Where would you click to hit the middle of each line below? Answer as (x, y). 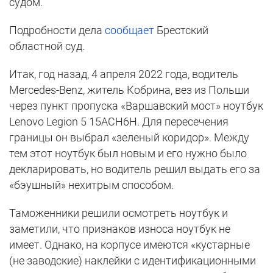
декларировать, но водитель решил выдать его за (135, 169)
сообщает (129, 30)
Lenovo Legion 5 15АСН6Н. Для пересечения (119, 122)
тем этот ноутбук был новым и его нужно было (128, 154)
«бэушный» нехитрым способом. (91, 185)
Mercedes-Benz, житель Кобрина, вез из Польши (129, 90)
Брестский (181, 30)
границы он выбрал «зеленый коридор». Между (129, 138)
